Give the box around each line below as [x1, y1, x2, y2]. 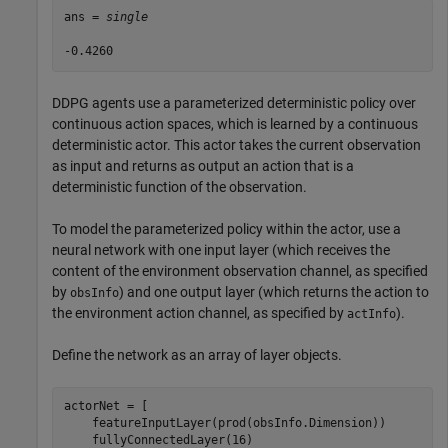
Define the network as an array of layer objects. [52, 346, 342, 363]
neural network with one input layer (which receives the [52, 241, 390, 258]
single [105, 10, 148, 25]
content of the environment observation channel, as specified [52, 262, 428, 279]
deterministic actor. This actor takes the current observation [52, 136, 421, 153]
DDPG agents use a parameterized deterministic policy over [52, 94, 416, 111]
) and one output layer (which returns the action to [119, 283, 429, 300]
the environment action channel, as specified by [52, 304, 347, 321]
